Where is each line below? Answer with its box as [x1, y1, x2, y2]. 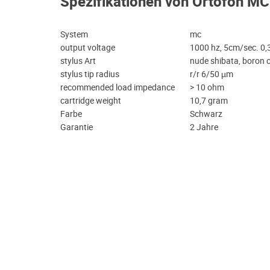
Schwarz [190, 108, 224, 121]
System [60, 28, 88, 41]
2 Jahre [190, 121, 220, 134]
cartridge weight [60, 95, 121, 107]
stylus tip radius [60, 68, 119, 81]
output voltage [60, 42, 115, 54]
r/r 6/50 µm [190, 68, 235, 81]
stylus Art [60, 55, 96, 67]
